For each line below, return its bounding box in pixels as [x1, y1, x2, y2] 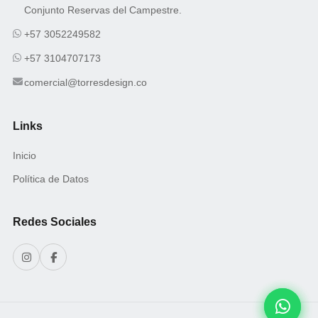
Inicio [13, 150, 36, 162]
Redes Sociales [13, 216, 97, 229]
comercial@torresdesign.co [24, 77, 147, 89]
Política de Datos [13, 173, 89, 185]
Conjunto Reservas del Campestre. [24, 4, 182, 16]
